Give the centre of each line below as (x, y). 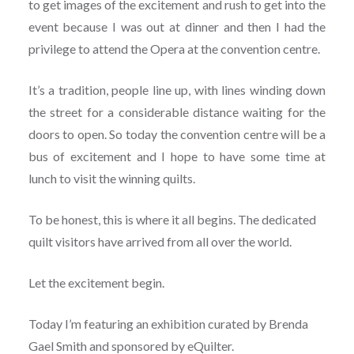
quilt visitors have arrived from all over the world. (160, 242)
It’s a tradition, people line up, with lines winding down (177, 90)
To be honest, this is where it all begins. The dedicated (172, 220)
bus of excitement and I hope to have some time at (177, 156)
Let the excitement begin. (96, 283)
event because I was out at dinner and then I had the (177, 27)
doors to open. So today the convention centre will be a (177, 134)
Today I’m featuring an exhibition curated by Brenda (168, 324)
